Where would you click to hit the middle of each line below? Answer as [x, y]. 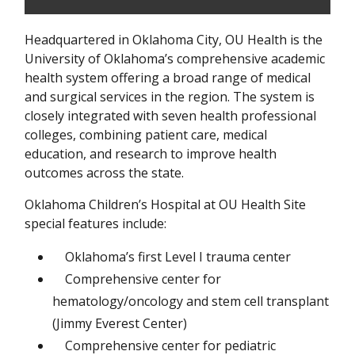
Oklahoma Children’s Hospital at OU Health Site [165, 204]
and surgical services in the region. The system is [170, 96]
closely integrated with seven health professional [170, 115]
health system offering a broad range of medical [168, 77]
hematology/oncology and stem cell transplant [191, 301]
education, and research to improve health [151, 153]
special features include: [97, 223]
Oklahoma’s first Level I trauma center [173, 256]
